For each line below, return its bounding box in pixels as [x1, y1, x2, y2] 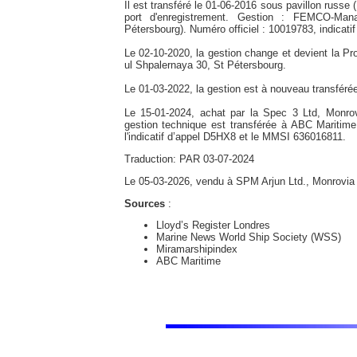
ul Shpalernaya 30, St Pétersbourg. [124, 59, 286, 72]
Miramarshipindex [155, 243, 237, 256]
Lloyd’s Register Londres [155, 219, 270, 232]
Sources [124, 197, 165, 210]
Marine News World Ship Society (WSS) [155, 231, 341, 244]
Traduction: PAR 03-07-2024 [124, 152, 254, 165]
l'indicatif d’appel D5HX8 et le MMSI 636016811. [124, 131, 346, 143]
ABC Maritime [155, 255, 221, 268]
